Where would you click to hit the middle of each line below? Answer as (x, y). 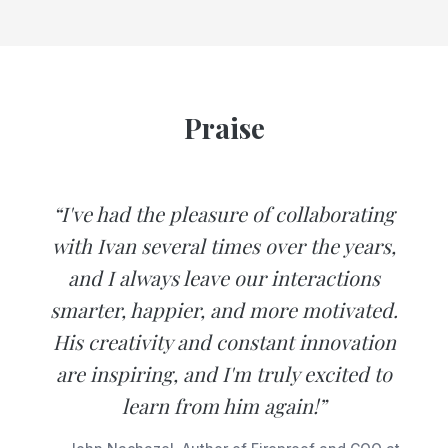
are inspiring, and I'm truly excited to (224, 373)
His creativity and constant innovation (224, 341)
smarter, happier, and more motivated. (224, 309)
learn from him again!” (224, 405)
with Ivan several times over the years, (224, 245)
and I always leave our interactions (224, 277)
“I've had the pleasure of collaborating (224, 213)
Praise (224, 127)
